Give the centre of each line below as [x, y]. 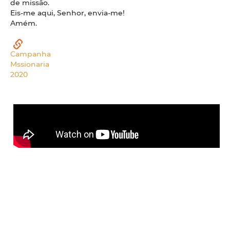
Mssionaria [30, 64]
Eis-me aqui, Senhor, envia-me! [68, 12]
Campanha [31, 53]
